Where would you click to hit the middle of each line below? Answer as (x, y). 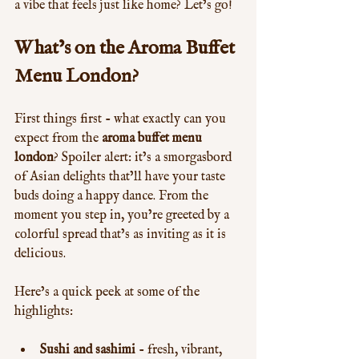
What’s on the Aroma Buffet (127, 48)
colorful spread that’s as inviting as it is (122, 235)
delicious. (40, 254)
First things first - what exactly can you (122, 119)
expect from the (58, 139)
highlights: (44, 312)
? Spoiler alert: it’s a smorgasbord (144, 158)
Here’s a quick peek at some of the (109, 292)
